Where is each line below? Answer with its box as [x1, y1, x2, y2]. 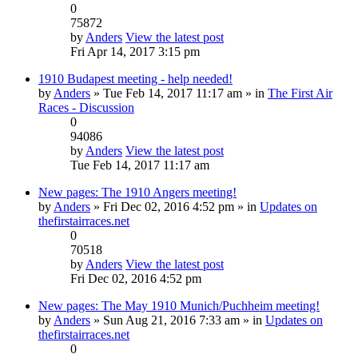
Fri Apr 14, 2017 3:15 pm [70, 44, 200, 58]
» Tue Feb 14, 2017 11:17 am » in [90, 86, 268, 100]
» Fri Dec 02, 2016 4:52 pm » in [90, 199, 260, 213]
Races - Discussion [38, 100, 134, 114]
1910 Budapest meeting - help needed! [38, 71, 233, 86]
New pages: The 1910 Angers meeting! [38, 185, 237, 199]
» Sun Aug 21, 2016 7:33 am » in [90, 312, 265, 327]
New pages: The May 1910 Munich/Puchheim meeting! [38, 298, 320, 312]
